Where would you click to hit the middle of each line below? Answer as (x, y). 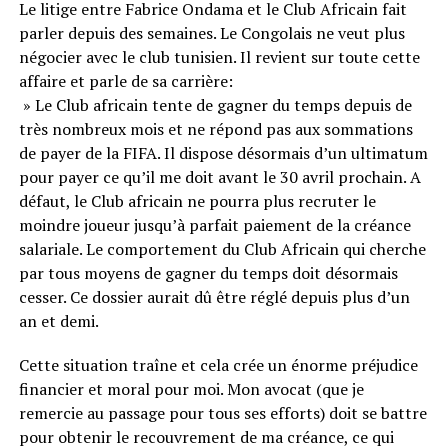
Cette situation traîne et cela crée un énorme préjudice (218, 364)
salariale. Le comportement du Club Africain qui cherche (222, 248)
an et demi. (58, 320)
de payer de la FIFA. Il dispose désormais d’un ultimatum (223, 152)
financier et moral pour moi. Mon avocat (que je (191, 388)
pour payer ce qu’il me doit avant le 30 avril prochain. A (219, 176)
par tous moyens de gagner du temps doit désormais (208, 272)
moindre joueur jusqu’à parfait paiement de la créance (214, 224)
